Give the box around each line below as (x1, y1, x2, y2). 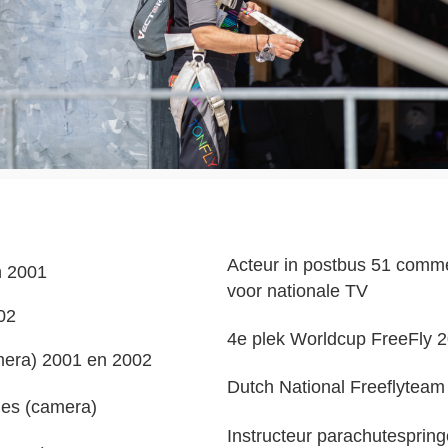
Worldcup (290, 328, 367, 349)
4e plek (227, 328, 291, 349)
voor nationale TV (227, 280, 369, 301)
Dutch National (227, 376, 351, 397)
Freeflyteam (350, 376, 446, 397)
